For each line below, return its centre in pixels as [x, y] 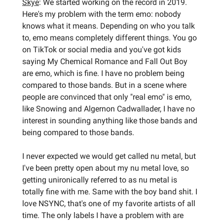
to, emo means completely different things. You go [110, 37]
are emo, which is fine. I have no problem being [103, 73]
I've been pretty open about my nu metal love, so [106, 168]
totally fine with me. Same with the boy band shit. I [110, 191]
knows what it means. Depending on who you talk [109, 26]
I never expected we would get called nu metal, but [109, 156]
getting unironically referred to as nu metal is [100, 180]
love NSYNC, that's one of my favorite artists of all [109, 203]
